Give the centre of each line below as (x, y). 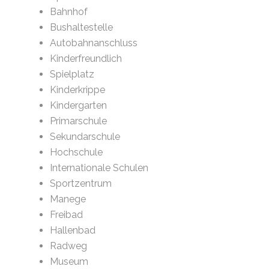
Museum (69, 262)
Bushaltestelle (82, 28)
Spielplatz (72, 74)
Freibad (67, 215)
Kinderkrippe (78, 90)
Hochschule (77, 153)
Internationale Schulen (99, 168)
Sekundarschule (85, 137)
